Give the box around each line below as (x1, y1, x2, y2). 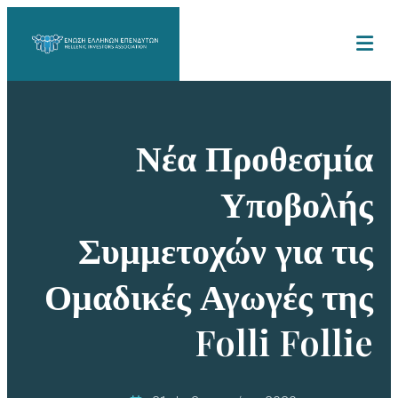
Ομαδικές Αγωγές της (44, 271, 373, 319)
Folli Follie (195, 317, 373, 365)
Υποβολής (220, 179, 373, 227)
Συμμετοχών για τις (78, 225, 373, 273)
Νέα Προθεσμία (136, 132, 373, 180)
